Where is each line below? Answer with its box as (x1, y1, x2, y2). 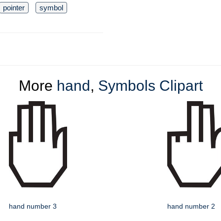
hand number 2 (167, 202, 215, 210)
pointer (3, 3, 25, 12)
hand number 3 (9, 202, 57, 210)
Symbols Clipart (98, 77, 203, 94)
